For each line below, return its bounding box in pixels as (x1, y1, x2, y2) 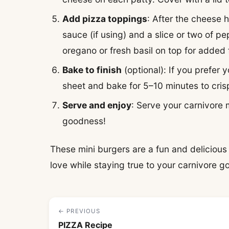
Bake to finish (62, 64, 122, 75)
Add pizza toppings (62, 13, 148, 25)
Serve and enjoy (62, 99, 132, 110)
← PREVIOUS (58, 208, 101, 215)
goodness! (62, 115, 106, 126)
